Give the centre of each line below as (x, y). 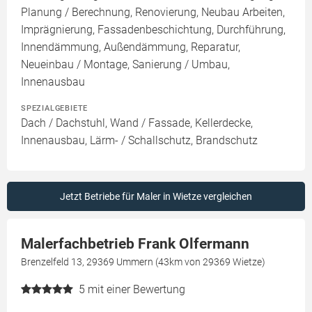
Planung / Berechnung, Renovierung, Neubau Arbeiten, (153, 13)
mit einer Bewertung (136, 290)
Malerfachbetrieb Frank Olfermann (135, 244)
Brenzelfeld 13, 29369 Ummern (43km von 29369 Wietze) (143, 262)
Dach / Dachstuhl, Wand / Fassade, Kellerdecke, (137, 123)
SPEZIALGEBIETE (55, 108)
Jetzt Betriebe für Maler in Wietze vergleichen (156, 197)
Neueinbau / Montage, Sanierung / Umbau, (125, 65)
